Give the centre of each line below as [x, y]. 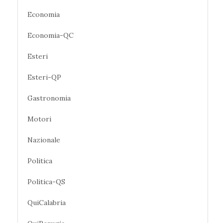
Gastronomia [49, 98]
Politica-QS [46, 181]
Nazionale [44, 140]
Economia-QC [51, 35]
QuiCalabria [47, 202]
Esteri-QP [44, 77]
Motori [39, 119]
